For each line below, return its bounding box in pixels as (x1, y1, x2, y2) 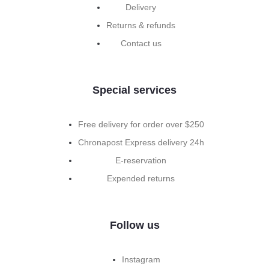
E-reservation (115, 156, 166, 166)
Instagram (121, 255, 160, 265)
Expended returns (107, 174, 175, 184)
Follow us (109, 219, 160, 232)
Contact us (120, 38, 162, 49)
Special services (92, 84, 177, 97)
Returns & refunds (106, 20, 175, 31)
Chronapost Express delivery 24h (77, 138, 204, 148)
